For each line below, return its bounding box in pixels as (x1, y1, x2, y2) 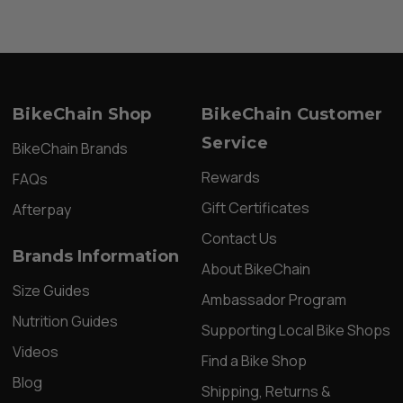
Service (201, 133, 268, 154)
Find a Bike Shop (201, 351, 307, 372)
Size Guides (13, 281, 90, 301)
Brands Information (13, 246, 179, 267)
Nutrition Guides (13, 311, 118, 332)
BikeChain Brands (13, 139, 128, 159)
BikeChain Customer (201, 104, 383, 125)
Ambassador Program (201, 290, 346, 310)
